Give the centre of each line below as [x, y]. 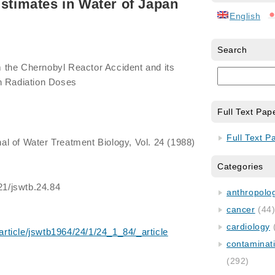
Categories [240, 166]
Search [232, 50]
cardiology [248, 227]
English [245, 16]
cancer [241, 209]
